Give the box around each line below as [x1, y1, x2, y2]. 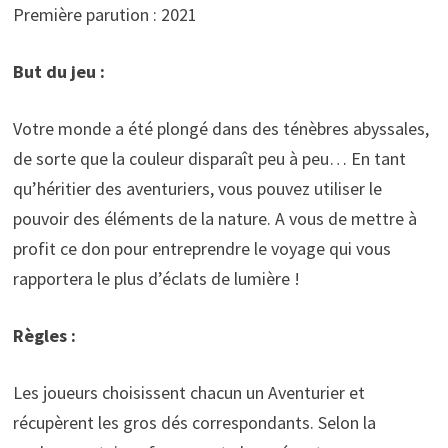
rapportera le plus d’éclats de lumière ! [12, 266, 300, 290]
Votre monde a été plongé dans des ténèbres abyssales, [12, 116, 429, 140]
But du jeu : [12, 59, 105, 83]
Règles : [12, 323, 76, 347]
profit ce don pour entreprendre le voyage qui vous [12, 236, 391, 260]
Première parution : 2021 [12, 2, 197, 26]
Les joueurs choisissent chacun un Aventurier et [12, 380, 365, 404]
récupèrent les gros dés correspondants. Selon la [12, 410, 376, 434]
